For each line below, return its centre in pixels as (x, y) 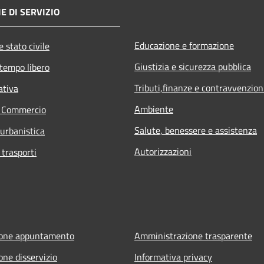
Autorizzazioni (163, 152)
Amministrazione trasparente (193, 236)
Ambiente (154, 109)
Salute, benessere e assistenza (196, 131)
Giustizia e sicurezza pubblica (193, 67)
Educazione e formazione (184, 46)
